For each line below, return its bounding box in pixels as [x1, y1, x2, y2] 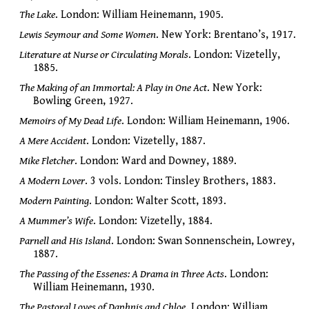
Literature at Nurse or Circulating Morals [19, 48, 188, 61]
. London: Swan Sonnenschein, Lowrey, [111, 234, 295, 248]
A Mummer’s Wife [19, 214, 93, 228]
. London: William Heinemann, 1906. [121, 114, 290, 128]
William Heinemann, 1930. [33, 280, 154, 294]
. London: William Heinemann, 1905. [55, 8, 223, 21]
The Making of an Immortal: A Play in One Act [19, 81, 207, 94]
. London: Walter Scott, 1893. [89, 194, 226, 208]
